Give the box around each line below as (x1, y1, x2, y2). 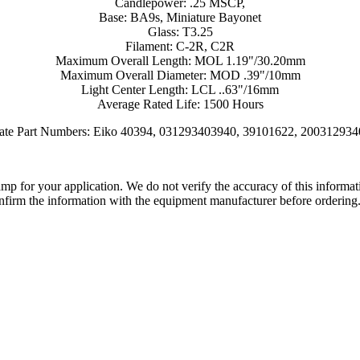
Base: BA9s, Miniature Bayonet (99, 10, 261, 25)
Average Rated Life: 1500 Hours (96, 97, 264, 112)
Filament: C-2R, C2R (125, 39, 235, 54)
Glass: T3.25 (147, 25, 213, 39)
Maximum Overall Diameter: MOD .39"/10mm (59, 68, 301, 83)
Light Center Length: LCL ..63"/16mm (81, 83, 279, 97)
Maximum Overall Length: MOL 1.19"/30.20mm (55, 54, 305, 68)
